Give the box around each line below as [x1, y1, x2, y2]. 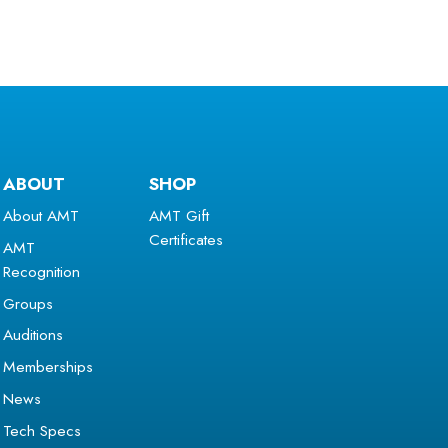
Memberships [2, 355, 93, 379]
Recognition [2, 259, 80, 283]
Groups [2, 291, 53, 315]
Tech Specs [2, 418, 81, 442]
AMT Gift [149, 204, 210, 228]
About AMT [2, 204, 79, 228]
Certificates [149, 228, 224, 252]
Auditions [2, 323, 63, 347]
